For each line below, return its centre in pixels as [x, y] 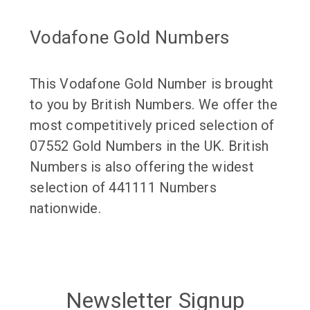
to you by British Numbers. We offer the [154, 104]
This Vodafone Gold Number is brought [152, 83]
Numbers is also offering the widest [142, 166]
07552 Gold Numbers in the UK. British [149, 146]
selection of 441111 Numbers [123, 187]
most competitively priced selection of [152, 125]
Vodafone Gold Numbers [130, 37]
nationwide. [65, 208]
